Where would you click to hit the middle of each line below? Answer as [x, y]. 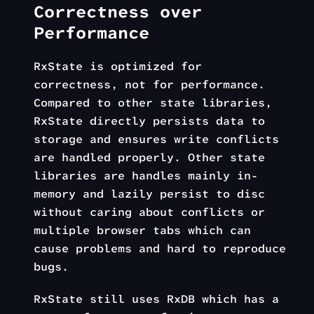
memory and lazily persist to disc [149, 194]
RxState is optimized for [118, 67]
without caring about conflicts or [149, 212]
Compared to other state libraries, [153, 103]
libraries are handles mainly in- [146, 176]
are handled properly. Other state [149, 158]
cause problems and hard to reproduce [160, 249]
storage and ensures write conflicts [156, 139]
